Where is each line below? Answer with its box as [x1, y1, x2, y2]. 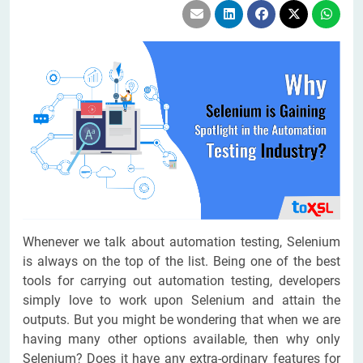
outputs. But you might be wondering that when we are [23, 312, 340, 328]
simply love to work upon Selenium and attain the [23, 293, 340, 309]
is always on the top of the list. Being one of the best [23, 254, 340, 270]
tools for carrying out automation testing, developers [23, 273, 340, 289]
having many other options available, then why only [23, 331, 340, 348]
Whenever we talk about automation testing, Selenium [23, 234, 340, 250]
